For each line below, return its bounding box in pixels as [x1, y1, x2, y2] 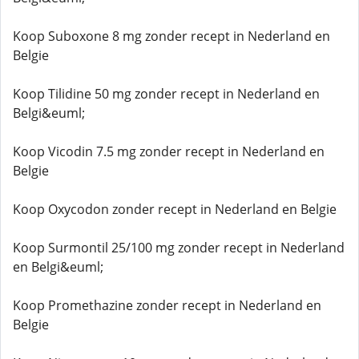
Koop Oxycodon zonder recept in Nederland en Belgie [13, 200, 337, 218]
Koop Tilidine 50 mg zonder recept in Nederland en [13, 85, 320, 103]
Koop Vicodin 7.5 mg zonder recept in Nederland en [13, 143, 325, 160]
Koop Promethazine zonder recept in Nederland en [13, 296, 321, 314]
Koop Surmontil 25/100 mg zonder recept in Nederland [13, 239, 345, 256]
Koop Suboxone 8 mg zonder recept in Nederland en [13, 27, 330, 45]
